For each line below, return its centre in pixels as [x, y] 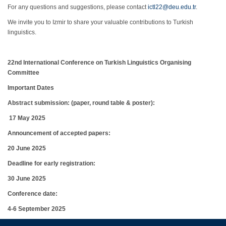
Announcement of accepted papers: [59, 133]
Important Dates [31, 88]
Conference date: [33, 194]
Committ [20, 73]
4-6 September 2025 [37, 209]
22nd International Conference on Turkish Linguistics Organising [99, 63]
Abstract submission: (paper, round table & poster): [81, 103]
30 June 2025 [27, 179]
